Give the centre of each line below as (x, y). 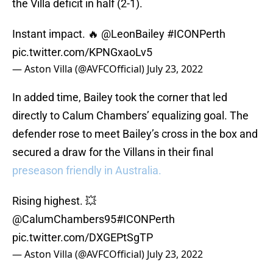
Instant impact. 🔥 (57, 34)
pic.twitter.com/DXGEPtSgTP (83, 238)
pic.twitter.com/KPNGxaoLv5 (82, 52)
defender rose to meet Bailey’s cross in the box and (135, 134)
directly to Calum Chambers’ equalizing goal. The (130, 116)
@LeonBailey (133, 34)
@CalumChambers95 (64, 219)
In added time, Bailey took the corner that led (120, 97)
